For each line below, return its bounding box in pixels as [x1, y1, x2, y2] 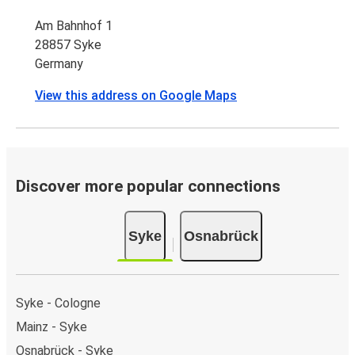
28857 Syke [35, 36, 101, 52]
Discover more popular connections [16, 176, 281, 196]
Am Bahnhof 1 [35, 17, 113, 33]
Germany [35, 55, 83, 71]
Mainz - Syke [16, 319, 87, 334]
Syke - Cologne [16, 295, 101, 311]
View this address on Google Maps [35, 87, 237, 103]
